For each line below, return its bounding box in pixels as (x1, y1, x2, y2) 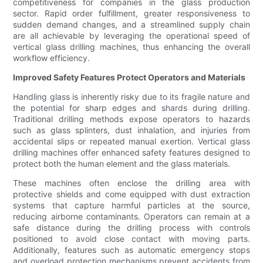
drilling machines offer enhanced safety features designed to (13, 147, 250, 158)
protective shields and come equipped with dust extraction (13, 189, 250, 200)
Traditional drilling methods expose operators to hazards (13, 114, 250, 124)
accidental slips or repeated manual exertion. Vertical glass (13, 136, 250, 147)
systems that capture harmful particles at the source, (13, 200, 250, 211)
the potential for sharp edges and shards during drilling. (13, 103, 250, 113)
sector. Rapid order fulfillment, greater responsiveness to (13, 8, 250, 19)
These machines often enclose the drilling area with (13, 178, 250, 188)
